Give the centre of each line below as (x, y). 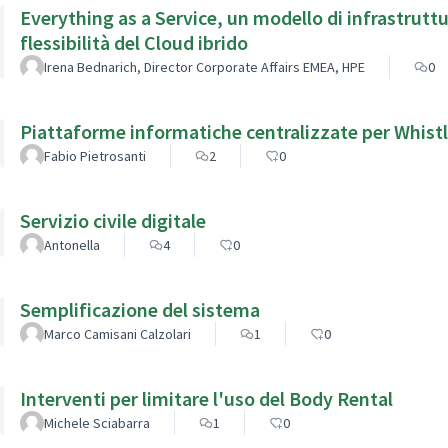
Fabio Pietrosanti (95, 155)
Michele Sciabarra (97, 422)
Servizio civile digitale (113, 220)
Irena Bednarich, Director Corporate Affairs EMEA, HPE (204, 66)
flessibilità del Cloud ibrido (134, 42)
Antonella (72, 244)
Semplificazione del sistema (140, 309)
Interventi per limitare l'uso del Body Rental (206, 398)
